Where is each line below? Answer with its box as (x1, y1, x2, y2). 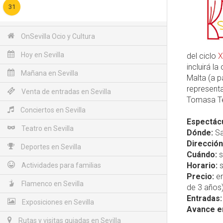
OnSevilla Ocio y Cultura (19, 32, 95, 40)
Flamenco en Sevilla (20, 180, 84, 188)
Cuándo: (187, 150, 217, 159)
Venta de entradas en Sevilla (20, 88, 111, 96)
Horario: (187, 161, 218, 170)
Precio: (187, 172, 214, 181)
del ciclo (187, 51, 218, 61)
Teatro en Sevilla (20, 124, 74, 132)
